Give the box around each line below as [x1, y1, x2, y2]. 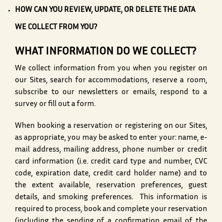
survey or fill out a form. [15, 101, 96, 108]
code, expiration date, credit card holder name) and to [15, 170, 207, 177]
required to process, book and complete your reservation [15, 206, 207, 213]
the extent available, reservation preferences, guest [15, 182, 207, 189]
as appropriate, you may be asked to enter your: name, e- [15, 135, 207, 142]
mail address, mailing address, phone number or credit [15, 147, 207, 154]
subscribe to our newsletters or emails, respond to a [15, 89, 207, 96]
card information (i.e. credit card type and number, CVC [15, 159, 207, 166]
